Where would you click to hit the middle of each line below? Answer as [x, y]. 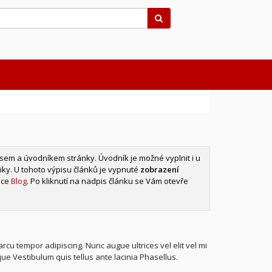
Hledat [175, 17]
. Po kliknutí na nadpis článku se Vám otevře [107, 181]
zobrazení [159, 169]
